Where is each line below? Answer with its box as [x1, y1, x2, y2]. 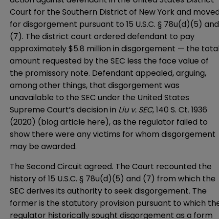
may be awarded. [10, 141, 79, 153]
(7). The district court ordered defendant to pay [10, 31, 195, 43]
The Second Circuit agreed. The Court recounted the [10, 161, 212, 173]
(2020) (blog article [10, 116, 87, 128]
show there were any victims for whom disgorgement [10, 129, 216, 140]
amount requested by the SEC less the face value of [10, 55, 209, 67]
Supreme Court [10, 104, 69, 116]
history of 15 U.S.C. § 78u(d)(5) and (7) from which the [10, 173, 216, 185]
